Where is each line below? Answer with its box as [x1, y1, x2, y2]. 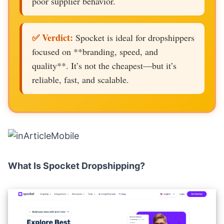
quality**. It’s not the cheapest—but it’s [32, 59, 176, 71]
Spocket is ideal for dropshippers [73, 31, 194, 43]
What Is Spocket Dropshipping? [8, 160, 145, 171]
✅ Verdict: [32, 31, 73, 44]
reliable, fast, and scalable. [32, 73, 129, 85]
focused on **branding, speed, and [32, 45, 158, 57]
